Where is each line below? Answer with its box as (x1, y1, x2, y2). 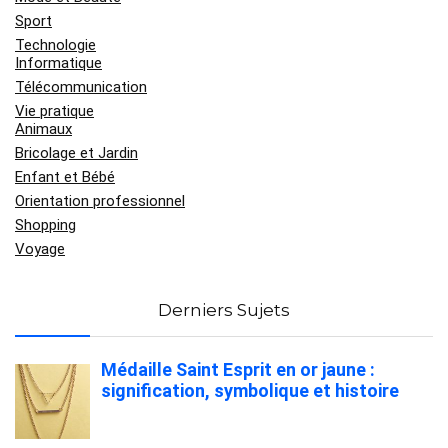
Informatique (15, 54, 102, 72)
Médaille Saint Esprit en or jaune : (101, 359, 376, 380)
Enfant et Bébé (15, 168, 115, 186)
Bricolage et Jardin (15, 144, 138, 162)
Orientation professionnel (15, 192, 185, 210)
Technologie (15, 36, 96, 54)
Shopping (15, 216, 76, 234)
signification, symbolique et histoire (101, 380, 400, 401)
